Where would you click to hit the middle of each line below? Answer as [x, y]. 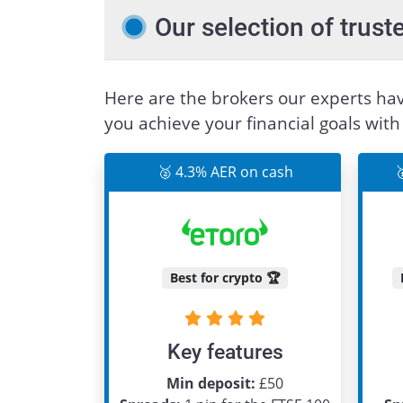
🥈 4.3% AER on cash [225, 172]
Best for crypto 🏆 [225, 277]
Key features [225, 351]
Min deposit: [211, 384]
